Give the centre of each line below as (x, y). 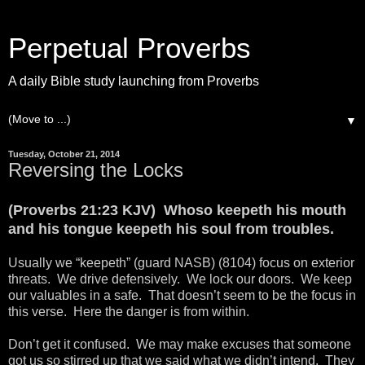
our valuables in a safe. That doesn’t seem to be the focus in (182, 295)
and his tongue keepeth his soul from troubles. (171, 229)
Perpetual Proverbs (130, 48)
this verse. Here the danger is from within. (129, 311)
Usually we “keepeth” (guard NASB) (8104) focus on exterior (181, 262)
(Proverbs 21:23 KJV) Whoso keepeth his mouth (177, 210)
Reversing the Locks (96, 170)
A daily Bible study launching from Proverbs (134, 81)
